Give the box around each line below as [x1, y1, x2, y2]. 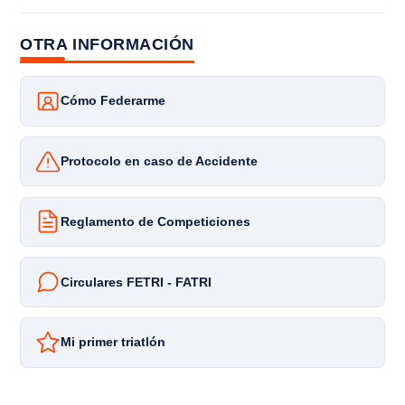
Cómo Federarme [61, 94, 166, 108]
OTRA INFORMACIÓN [20, 34, 194, 53]
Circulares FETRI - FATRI [61, 275, 212, 289]
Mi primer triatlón [61, 335, 166, 350]
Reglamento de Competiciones [61, 214, 251, 229]
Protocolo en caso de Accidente [61, 155, 259, 169]
